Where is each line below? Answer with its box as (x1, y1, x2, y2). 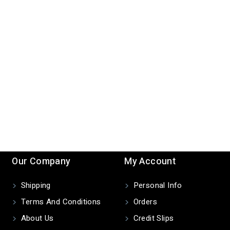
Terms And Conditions (18, 196, 101, 207)
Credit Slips (131, 213, 174, 224)
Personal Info (131, 180, 182, 191)
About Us (18, 213, 54, 224)
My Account (124, 155, 176, 168)
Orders (131, 196, 157, 207)
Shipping (18, 180, 51, 191)
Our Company (12, 155, 71, 168)
